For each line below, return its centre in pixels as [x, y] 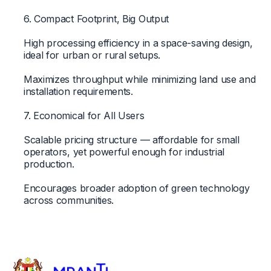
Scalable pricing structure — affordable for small [131, 139]
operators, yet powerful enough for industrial [124, 152]
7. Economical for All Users [84, 115]
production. [49, 164]
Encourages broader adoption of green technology [136, 188]
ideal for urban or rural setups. [92, 55]
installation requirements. [78, 91]
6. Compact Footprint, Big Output [96, 18]
